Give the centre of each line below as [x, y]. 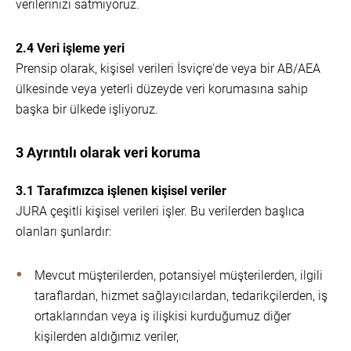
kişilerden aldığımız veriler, [107, 337]
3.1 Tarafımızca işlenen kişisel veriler [123, 191]
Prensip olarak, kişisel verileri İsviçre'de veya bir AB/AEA [168, 69]
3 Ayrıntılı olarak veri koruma [108, 152]
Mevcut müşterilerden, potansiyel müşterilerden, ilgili [179, 275]
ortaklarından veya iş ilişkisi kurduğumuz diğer [163, 316]
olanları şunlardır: [63, 232]
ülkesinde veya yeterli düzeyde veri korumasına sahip [162, 89]
